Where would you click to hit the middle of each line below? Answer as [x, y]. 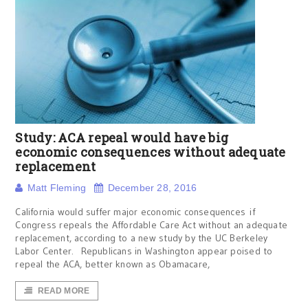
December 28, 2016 [152, 188]
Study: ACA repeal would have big [122, 137]
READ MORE [64, 291]
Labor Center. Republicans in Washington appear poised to [144, 251]
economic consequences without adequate [151, 152]
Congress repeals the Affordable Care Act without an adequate [152, 225]
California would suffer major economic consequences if [135, 212]
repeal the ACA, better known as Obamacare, [113, 264]
